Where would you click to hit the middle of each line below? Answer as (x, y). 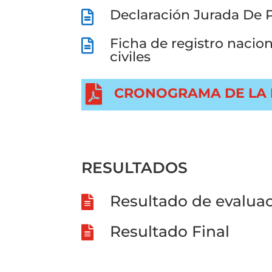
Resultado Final (170, 231)
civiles (131, 56)
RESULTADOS (135, 168)
